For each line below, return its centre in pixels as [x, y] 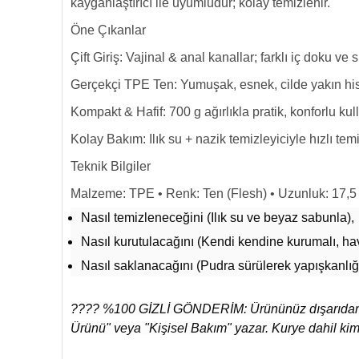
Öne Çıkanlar [108, 30]
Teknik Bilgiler [111, 166]
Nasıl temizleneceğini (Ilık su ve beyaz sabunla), [217, 218]
